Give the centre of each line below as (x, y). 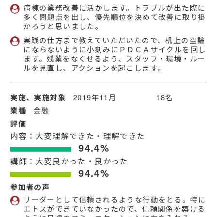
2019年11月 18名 (123, 97)
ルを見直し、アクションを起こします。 (94, 68)
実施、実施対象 (38, 98)
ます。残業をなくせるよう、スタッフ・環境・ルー (115, 59)
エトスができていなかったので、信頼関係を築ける (115, 209)
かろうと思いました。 (63, 26)
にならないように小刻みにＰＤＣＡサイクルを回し (115, 49)
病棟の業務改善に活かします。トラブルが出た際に (115, 8)
